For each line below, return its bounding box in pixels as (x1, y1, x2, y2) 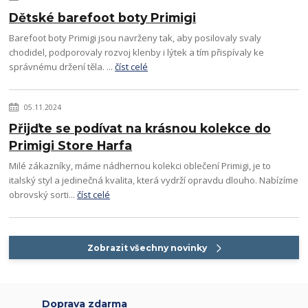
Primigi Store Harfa (9, 137, 133, 153)
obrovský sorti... (9, 188, 78, 201)
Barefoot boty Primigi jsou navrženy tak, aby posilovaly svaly (9, 31, 262, 44)
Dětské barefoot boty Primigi (9, 10, 197, 25)
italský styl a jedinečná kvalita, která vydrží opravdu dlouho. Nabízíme (9, 173, 299, 186)
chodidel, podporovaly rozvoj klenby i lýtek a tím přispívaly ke (9, 45, 265, 58)
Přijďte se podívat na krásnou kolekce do (9, 120, 272, 135)
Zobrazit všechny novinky (87, 242, 208, 253)
